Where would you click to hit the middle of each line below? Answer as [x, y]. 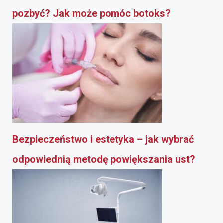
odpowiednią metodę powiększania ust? [104, 159]
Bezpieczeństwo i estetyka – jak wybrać [103, 139]
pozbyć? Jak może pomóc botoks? [92, 13]
